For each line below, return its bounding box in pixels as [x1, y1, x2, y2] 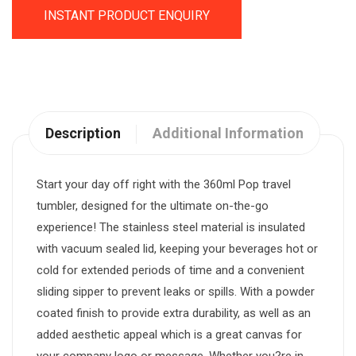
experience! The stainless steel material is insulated [37, 219, 305, 234]
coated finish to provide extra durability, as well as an [37, 305, 311, 320]
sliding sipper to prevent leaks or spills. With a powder [37, 284, 315, 299]
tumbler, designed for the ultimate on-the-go [37, 198, 269, 213]
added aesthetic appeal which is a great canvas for [37, 327, 302, 342]
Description [45, 124, 121, 141]
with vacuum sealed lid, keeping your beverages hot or [37, 241, 318, 256]
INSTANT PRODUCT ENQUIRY [44, 7, 210, 23]
